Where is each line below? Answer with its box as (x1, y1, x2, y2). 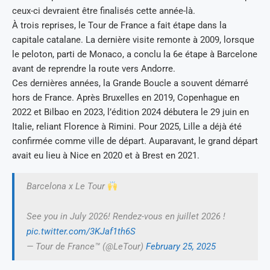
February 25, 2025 (146, 241, 216, 252)
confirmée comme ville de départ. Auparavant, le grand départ (12, 136, 258, 146)
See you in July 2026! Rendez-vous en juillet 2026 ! (27, 211, 225, 222)
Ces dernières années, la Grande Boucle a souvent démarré (12, 78, 248, 89)
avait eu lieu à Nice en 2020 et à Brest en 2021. (12, 150, 199, 161)
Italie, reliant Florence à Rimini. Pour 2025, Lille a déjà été (12, 121, 242, 132)
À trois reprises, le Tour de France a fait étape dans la (12, 20, 227, 31)
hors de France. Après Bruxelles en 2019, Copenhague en (12, 92, 239, 103)
